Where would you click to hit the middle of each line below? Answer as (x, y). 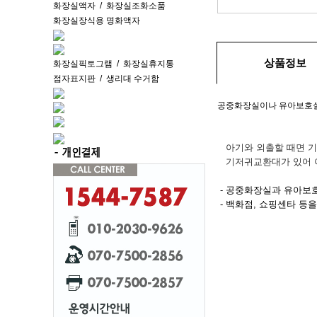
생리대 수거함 (133, 79)
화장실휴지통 (149, 64)
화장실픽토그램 (83, 64)
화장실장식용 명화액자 (97, 21)
